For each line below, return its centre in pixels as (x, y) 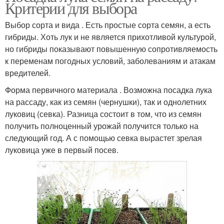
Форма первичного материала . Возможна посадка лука (108, 89)
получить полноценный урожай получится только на (102, 125)
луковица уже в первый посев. (62, 149)
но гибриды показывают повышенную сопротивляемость (111, 48)
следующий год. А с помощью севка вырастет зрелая (103, 137)
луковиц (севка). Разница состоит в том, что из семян (103, 113)
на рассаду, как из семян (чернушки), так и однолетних (106, 101)
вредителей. (28, 72)
